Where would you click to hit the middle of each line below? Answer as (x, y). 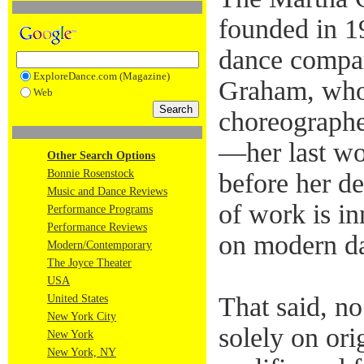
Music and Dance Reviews (107, 191)
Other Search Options (101, 156)
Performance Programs (100, 209)
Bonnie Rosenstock (91, 173)
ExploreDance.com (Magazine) (101, 76)
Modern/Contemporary (100, 245)
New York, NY (82, 352)
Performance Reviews (97, 227)
